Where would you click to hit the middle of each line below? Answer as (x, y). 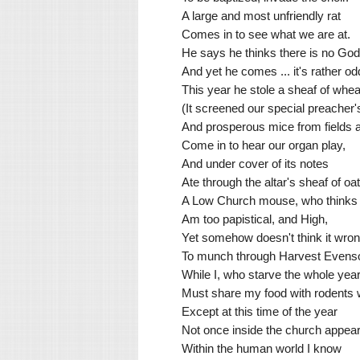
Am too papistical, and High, (255, 219)
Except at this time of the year (260, 311)
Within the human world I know (262, 348)
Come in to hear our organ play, (264, 145)
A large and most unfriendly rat (261, 15)
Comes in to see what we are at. (266, 34)
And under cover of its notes (255, 163)
